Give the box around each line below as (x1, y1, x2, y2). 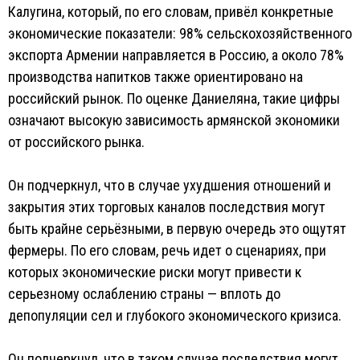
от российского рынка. (8, 133, 145, 150)
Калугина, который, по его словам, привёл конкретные (8, 3, 333, 20)
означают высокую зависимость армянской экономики (8, 112, 340, 129)
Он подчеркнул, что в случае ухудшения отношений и (8, 177, 331, 194)
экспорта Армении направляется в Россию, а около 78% (8, 47, 344, 63)
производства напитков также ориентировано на (8, 68, 303, 85)
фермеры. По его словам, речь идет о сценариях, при (8, 242, 326, 259)
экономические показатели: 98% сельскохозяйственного (8, 25, 352, 42)
